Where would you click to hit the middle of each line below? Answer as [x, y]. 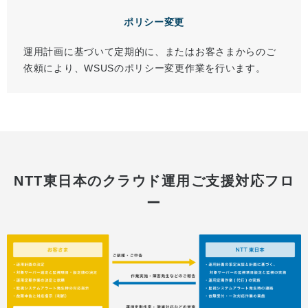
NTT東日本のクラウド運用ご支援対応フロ [154, 181]
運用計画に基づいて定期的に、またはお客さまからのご [150, 52]
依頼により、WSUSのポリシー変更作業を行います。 [145, 68]
